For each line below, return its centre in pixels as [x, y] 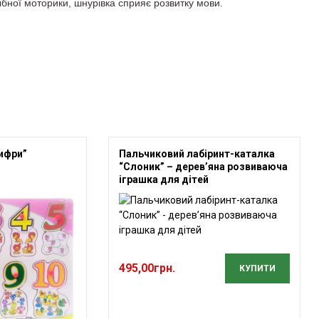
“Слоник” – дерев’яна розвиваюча [203, 167]
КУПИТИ [257, 269]
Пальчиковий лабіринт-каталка [197, 154]
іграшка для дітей [164, 180]
